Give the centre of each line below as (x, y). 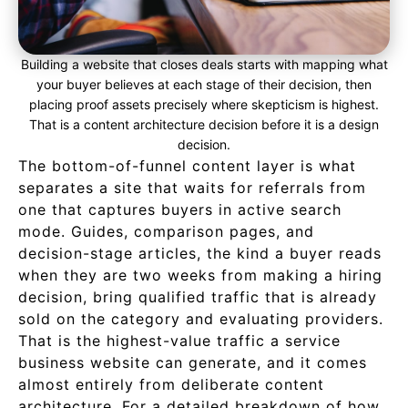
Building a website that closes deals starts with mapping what (204, 64)
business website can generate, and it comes (193, 362)
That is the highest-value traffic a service (179, 341)
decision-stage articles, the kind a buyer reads (200, 253)
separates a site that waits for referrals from (192, 188)
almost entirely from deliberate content (171, 384)
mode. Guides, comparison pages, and (166, 231)
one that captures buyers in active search (180, 209)
